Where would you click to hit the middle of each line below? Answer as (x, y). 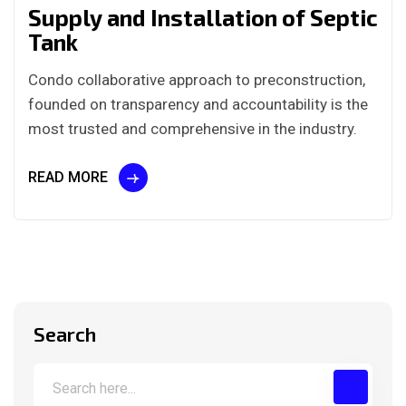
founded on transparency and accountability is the (198, 105)
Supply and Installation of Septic (203, 18)
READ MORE (68, 178)
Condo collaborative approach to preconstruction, (197, 80)
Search (65, 334)
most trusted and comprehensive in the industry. (193, 129)
